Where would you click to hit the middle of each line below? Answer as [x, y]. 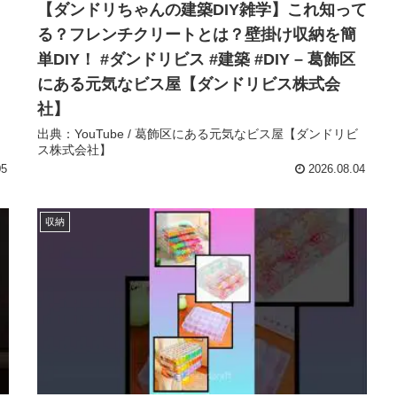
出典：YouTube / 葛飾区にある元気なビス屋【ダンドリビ [198, 133]
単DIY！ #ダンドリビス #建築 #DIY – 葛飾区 [196, 59]
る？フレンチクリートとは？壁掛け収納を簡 [197, 34]
